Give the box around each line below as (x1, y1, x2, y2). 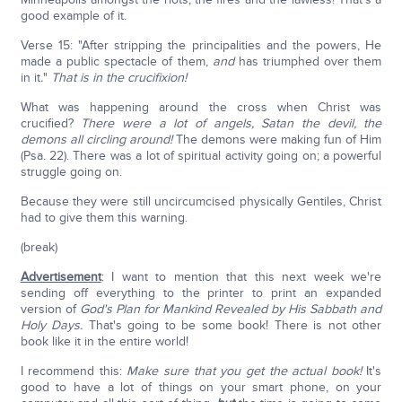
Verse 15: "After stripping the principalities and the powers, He (20, 38, 382, 54)
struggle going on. (20, 164, 122, 180)
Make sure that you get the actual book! (127, 363, 367, 380)
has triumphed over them (233, 54, 382, 70)
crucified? (20, 116, 82, 132)
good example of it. (20, 8, 127, 24)
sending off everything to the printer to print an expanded (20, 285, 382, 301)
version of (20, 301, 80, 318)
